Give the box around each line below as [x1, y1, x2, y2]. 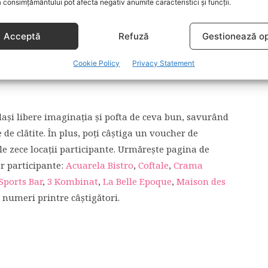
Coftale [138, 159, 169, 171]
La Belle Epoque [103, 175, 172, 187]
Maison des [176, 175, 226, 187]
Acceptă [4, 30, 41, 42]
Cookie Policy [73, 59, 120, 68]
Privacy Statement [132, 59, 195, 68]
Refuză [118, 30, 150, 42]
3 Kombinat [47, 175, 98, 187]
